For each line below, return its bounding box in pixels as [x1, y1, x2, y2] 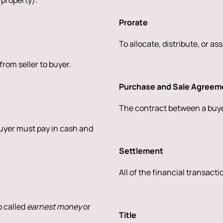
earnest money [27, 201, 82, 212]
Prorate [118, 17, 148, 28]
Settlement [118, 145, 163, 156]
